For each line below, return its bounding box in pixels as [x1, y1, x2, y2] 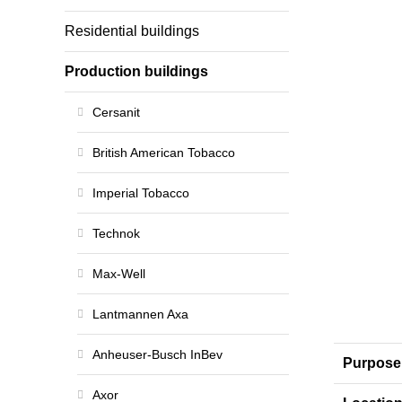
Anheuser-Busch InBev [92, 347, 223, 362]
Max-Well [92, 267, 145, 281]
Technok [92, 226, 140, 240]
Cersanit [92, 105, 140, 119]
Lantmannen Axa [92, 307, 188, 321]
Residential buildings [65, 23, 199, 39]
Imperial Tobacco [92, 186, 189, 200]
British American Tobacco [92, 145, 235, 160]
